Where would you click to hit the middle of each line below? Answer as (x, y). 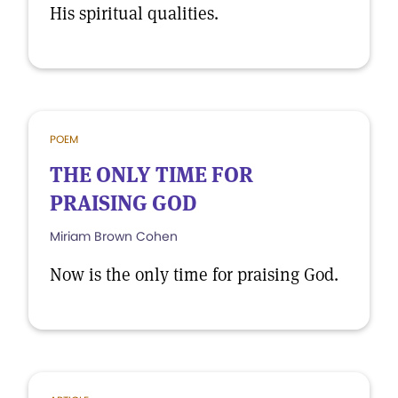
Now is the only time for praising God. (194, 275)
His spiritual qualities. (134, 13)
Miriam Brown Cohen (114, 236)
